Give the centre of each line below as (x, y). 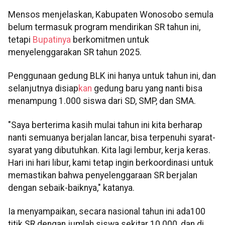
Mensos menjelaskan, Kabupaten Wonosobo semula (111, 15)
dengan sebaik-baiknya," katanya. (71, 188)
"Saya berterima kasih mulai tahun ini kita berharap (105, 125)
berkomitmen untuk (111, 40)
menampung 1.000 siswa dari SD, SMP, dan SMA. (102, 101)
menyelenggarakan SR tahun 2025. (75, 52)
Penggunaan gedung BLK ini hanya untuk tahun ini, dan (112, 76)
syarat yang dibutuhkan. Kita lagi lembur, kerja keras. (109, 150)
